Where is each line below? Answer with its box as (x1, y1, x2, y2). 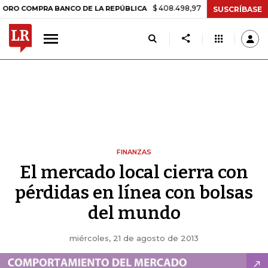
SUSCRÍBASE (213, 4, 262, 14)
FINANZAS (117, 148, 151, 156)
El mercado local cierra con (20, 162, 248, 183)
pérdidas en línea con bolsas (15, 182, 253, 203)
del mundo (87, 202, 181, 224)
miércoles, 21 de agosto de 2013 (69, 233, 199, 243)
